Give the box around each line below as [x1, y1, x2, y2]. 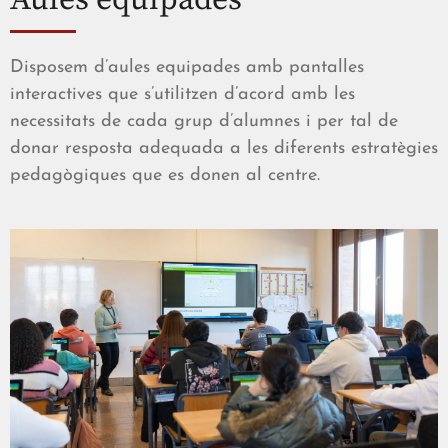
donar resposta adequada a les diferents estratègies [10, 139, 438, 159]
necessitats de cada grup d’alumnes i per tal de [10, 112, 398, 132]
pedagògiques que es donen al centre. [10, 166, 320, 186]
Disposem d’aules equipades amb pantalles [10, 58, 364, 78]
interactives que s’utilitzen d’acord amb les [10, 85, 355, 105]
